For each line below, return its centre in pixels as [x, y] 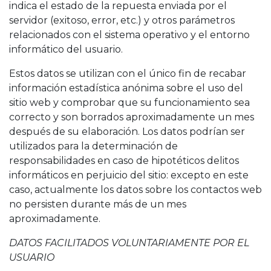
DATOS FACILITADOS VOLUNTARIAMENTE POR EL [129, 243]
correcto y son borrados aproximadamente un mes [132, 117]
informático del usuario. [66, 49]
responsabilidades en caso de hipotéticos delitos [124, 161]
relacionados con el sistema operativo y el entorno [129, 35]
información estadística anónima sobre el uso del [126, 88]
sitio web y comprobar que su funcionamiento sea [129, 103]
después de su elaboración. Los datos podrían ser [127, 132]
